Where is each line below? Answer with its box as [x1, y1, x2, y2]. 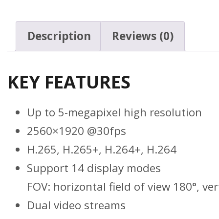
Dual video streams [27, 197, 126, 213]
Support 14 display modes [27, 160, 161, 176]
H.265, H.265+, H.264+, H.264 [27, 142, 176, 157]
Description [27, 28, 91, 44]
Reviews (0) [111, 28, 174, 44]
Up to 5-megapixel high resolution [27, 105, 202, 120]
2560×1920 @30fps [27, 123, 126, 139]
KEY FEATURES [7, 70, 131, 94]
